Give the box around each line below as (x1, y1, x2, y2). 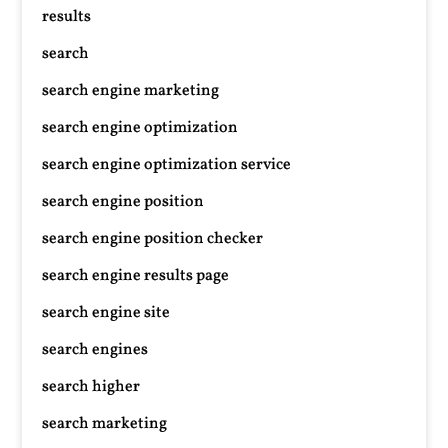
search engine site (42, 302, 171, 324)
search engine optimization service (42, 154, 292, 176)
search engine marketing (42, 80, 220, 102)
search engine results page (42, 265, 230, 287)
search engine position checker (42, 228, 264, 250)
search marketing (42, 413, 168, 435)
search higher (42, 376, 141, 398)
